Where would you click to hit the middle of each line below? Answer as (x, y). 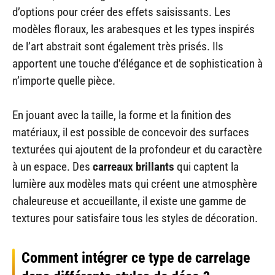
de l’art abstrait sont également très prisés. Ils (118, 46)
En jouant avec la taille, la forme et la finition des (122, 115)
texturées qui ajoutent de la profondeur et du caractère (137, 150)
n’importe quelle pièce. (64, 80)
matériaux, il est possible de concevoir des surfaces (131, 133)
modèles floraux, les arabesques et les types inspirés (134, 29)
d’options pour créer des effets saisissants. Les (122, 12)
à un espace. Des (52, 167)
